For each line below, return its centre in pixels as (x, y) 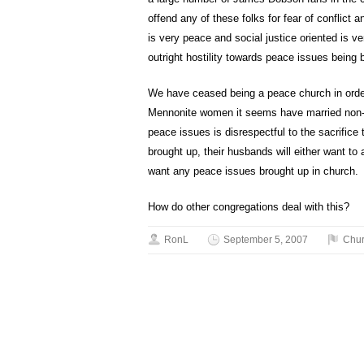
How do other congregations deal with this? (249, 207)
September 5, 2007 (266, 240)
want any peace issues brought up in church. (253, 171)
